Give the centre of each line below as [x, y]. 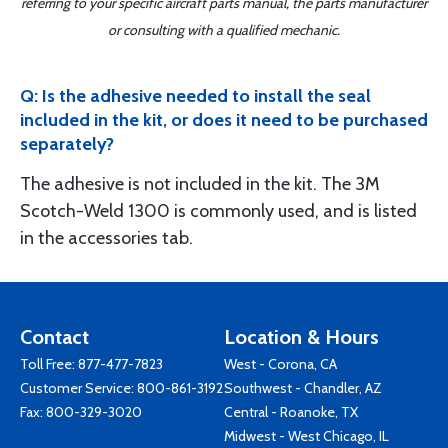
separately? [67, 144]
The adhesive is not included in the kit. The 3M [200, 184]
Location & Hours [301, 337]
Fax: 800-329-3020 [81, 412]
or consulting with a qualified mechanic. [224, 30]
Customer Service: [78, 388]
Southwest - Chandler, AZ [303, 388]
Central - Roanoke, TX [291, 412]
